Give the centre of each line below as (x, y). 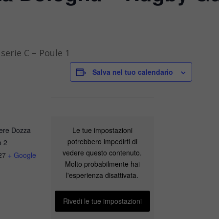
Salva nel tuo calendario (133, 72)
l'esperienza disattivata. (102, 175)
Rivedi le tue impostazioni (102, 201)
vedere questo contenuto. (102, 152)
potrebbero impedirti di (102, 141)
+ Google (22, 155)
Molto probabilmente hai (102, 164)
